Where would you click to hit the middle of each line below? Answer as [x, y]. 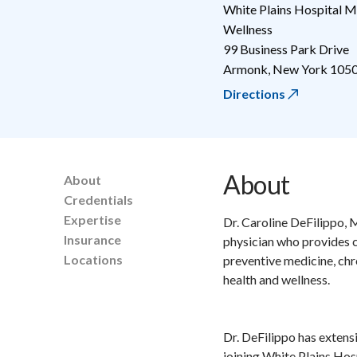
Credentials [98, 199]
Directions [254, 93]
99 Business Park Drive [286, 49]
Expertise [92, 219]
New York [300, 69]
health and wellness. [277, 279]
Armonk [245, 69]
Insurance [92, 239]
